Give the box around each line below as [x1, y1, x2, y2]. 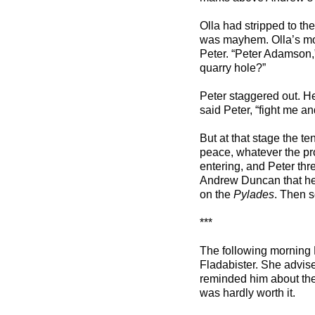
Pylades [233, 188, 274, 201]
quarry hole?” [199, 62, 266, 75]
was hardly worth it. [199, 287, 295, 300]
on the [199, 188, 233, 201]
